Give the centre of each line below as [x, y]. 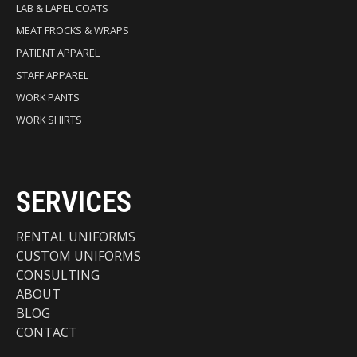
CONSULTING [58, 275]
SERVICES [74, 202]
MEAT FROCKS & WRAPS [73, 30]
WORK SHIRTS [49, 119]
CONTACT [47, 332]
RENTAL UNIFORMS [76, 236]
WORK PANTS [48, 97]
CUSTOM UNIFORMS [78, 255]
